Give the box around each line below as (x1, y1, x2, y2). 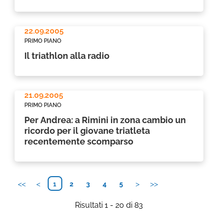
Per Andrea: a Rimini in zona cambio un (24, 115, 186, 125)
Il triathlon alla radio (24, 51, 109, 61)
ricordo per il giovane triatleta (24, 126, 150, 136)
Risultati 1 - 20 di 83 (75, 200, 143, 210)
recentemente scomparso (24, 136, 133, 146)
